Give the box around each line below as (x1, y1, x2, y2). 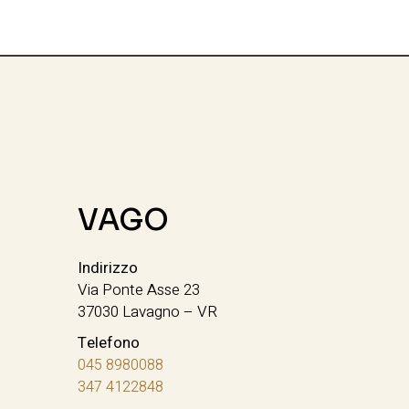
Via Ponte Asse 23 (78, 278, 201, 301)
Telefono (78, 330, 141, 354)
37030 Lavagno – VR (78, 299, 218, 323)
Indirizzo (78, 256, 139, 279)
